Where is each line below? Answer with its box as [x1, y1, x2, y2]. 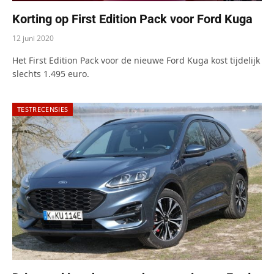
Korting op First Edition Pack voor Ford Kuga [12, 11, 253, 26]
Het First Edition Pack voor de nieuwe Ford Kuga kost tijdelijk [12, 54, 260, 66]
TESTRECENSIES [17, 104, 68, 114]
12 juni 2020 [12, 32, 54, 43]
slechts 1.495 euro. [12, 67, 89, 80]
